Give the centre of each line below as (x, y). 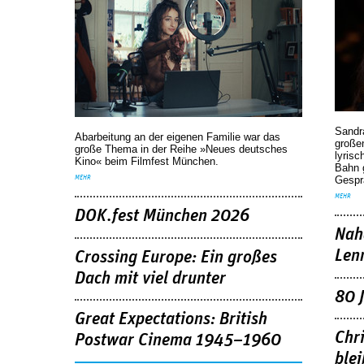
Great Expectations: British (171, 320)
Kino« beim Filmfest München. (147, 161)
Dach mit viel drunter (150, 278)
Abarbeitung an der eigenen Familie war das (178, 136)
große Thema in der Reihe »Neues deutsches (181, 149)
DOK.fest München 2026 (162, 216)
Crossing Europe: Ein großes (176, 257)
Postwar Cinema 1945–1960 (178, 341)
